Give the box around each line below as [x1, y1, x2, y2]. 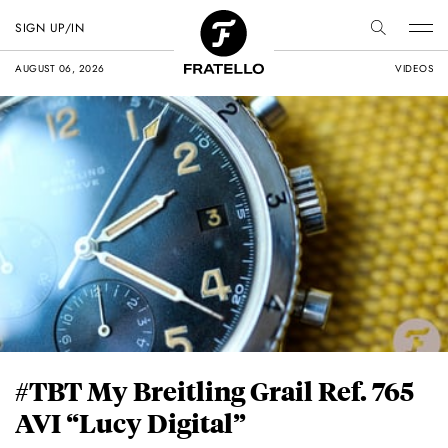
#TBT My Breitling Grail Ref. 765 [15, 374, 414, 408]
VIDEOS [395, 61, 433, 76]
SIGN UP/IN [15, 19, 84, 37]
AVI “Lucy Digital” [15, 406, 246, 440]
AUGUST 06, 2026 [15, 61, 105, 76]
